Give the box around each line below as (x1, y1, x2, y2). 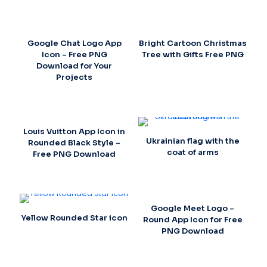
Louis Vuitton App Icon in (23, 126, 126, 136)
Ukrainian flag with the (145, 135, 240, 146)
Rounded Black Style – (28, 137, 121, 148)
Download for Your (36, 60, 113, 71)
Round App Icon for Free (142, 214, 243, 225)
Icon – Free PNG (41, 49, 107, 60)
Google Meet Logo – (151, 203, 235, 213)
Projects (56, 72, 93, 82)
